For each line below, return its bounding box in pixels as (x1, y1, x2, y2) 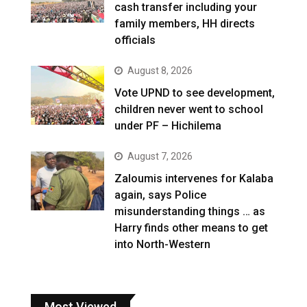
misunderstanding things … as (114, 205, 266, 219)
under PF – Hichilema (114, 119, 222, 133)
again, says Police (114, 188, 207, 202)
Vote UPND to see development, (114, 86, 275, 100)
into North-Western (114, 238, 211, 251)
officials (114, 34, 156, 47)
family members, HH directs (114, 17, 256, 31)
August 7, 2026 (127, 151, 193, 162)
